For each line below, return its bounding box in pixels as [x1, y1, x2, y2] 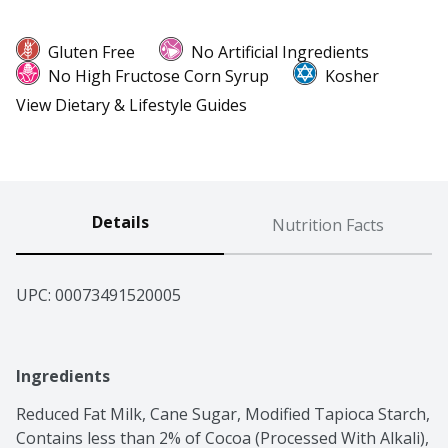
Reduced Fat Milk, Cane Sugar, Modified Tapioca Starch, [16, 403, 430, 426]
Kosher [325, 65, 379, 88]
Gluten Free [48, 41, 135, 64]
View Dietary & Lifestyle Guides [16, 94, 247, 117]
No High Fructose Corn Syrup [48, 65, 269, 88]
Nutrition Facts [272, 214, 384, 237]
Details [91, 211, 149, 234]
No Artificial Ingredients [191, 41, 369, 64]
